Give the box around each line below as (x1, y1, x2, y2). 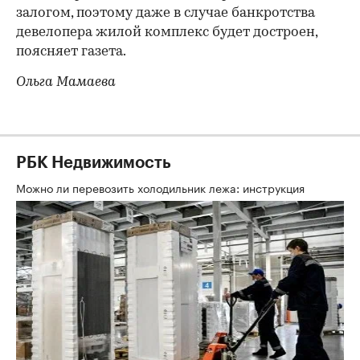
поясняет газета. (16, 44, 126, 59)
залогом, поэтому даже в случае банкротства (16, 6, 315, 20)
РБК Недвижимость (16, 154, 171, 171)
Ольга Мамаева (16, 75, 116, 89)
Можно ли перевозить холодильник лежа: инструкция (16, 178, 308, 196)
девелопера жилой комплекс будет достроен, (16, 25, 317, 39)
